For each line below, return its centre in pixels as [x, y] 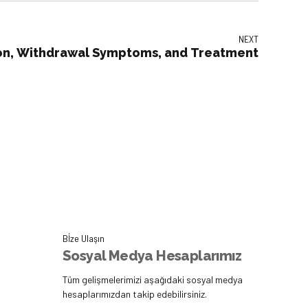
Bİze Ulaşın [84, 238]
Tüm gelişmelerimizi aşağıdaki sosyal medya [153, 280]
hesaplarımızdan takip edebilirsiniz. [135, 294]
